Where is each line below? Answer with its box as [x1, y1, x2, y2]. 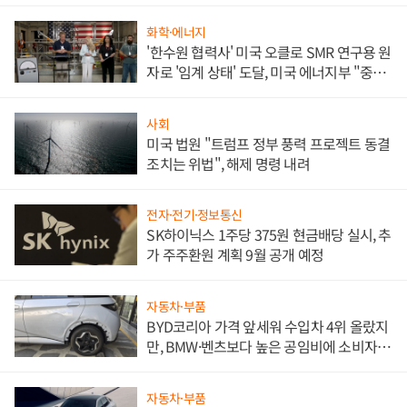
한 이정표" [146, 81, 208, 104]
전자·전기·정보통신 [146, 205, 243, 224]
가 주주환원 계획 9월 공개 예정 [146, 243, 323, 266]
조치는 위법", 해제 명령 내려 [146, 152, 310, 174]
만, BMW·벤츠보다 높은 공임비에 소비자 [146, 335, 377, 358]
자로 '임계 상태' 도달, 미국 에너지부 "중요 [146, 61, 386, 84]
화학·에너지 [146, 23, 206, 42]
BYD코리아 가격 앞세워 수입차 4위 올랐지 [146, 315, 389, 338]
